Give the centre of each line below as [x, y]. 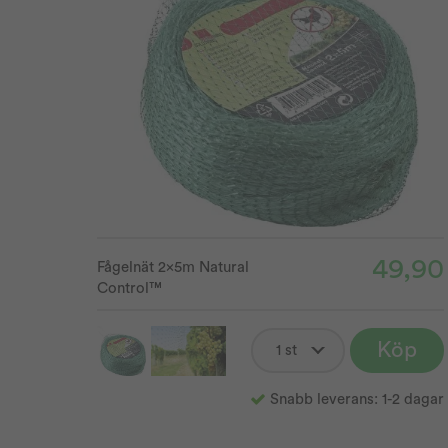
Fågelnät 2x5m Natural [173, 267]
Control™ [129, 288]
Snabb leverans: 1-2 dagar [356, 399]
